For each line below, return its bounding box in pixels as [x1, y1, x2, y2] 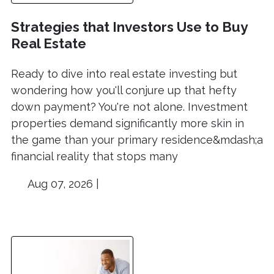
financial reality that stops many [11, 149, 178, 163]
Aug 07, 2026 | [24, 177, 99, 190]
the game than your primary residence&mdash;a [11, 133, 263, 146]
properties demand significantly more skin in [11, 116, 244, 130]
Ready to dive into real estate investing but [11, 67, 237, 80]
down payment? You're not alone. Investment [11, 100, 248, 113]
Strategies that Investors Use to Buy [11, 19, 247, 35]
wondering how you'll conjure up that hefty [11, 83, 237, 97]
